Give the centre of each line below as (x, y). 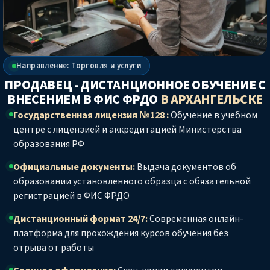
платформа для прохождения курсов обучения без (121, 234)
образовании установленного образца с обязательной (132, 182)
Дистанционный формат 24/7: (80, 219)
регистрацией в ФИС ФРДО (71, 196)
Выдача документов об (186, 167)
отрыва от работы (54, 248)
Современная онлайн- (196, 219)
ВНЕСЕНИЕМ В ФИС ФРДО (83, 100)
